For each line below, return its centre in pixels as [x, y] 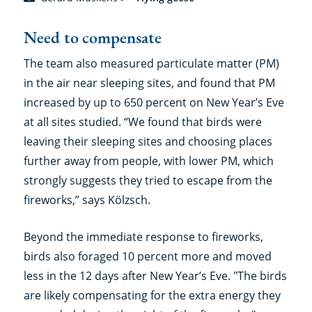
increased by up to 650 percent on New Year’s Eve [154, 103]
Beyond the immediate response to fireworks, [143, 237]
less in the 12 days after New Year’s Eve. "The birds [155, 276]
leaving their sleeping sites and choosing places [148, 142]
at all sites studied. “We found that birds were [142, 122]
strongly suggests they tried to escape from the [148, 181]
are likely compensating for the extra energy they [152, 296]
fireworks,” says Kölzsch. [87, 200]
